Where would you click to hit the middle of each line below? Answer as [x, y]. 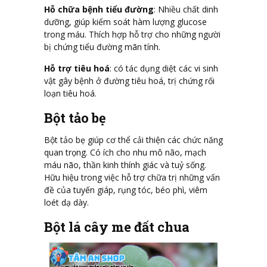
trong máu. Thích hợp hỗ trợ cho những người [132, 35]
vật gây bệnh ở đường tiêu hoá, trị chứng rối [129, 81]
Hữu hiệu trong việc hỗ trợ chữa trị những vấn [132, 178]
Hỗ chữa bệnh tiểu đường [99, 10]
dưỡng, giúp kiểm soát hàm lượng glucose [125, 22]
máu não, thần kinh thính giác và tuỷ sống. [125, 165]
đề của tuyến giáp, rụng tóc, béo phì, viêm [126, 190]
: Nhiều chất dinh [186, 10]
